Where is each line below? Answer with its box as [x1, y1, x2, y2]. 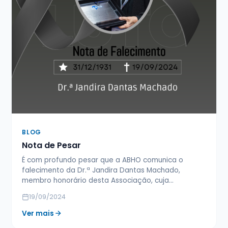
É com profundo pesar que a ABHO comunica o [22, 155, 184, 165]
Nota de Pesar [22, 139, 81, 151]
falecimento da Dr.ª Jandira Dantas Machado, [22, 165, 181, 175]
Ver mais [22, 208, 54, 218]
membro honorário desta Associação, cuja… [22, 175, 174, 185]
